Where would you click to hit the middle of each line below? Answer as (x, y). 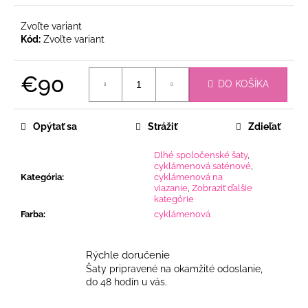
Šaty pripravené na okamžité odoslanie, (174, 268)
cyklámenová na (188, 177)
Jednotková (46, 101)
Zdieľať (264, 126)
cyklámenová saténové (202, 166)
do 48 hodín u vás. (126, 282)
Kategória (41, 177)
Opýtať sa (55, 126)
